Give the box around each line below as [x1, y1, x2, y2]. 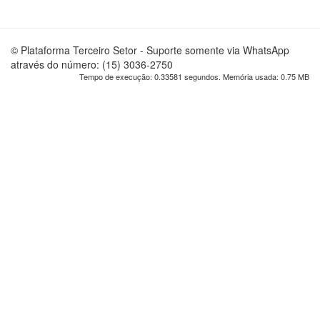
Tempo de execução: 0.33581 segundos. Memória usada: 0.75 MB [79, 71, 309, 82]
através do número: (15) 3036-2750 [11, 57, 173, 71]
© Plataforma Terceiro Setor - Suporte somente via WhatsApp [11, 43, 289, 57]
